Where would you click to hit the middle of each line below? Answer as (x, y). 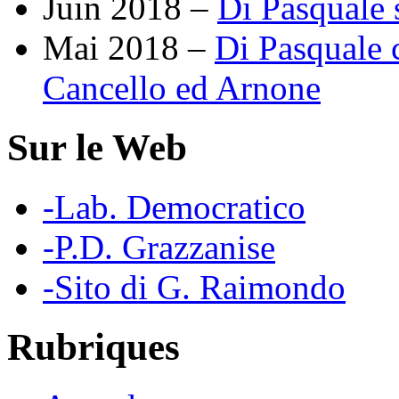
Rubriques (94, 346)
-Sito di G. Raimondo (194, 287)
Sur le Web (97, 148)
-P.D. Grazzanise (159, 247)
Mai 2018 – (129, 48)
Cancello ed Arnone (182, 88)
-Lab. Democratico (174, 207)
